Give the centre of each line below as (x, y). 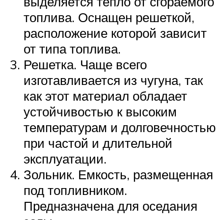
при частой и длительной (98, 143)
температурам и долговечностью (120, 127)
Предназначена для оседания (110, 206)
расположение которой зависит (115, 33)
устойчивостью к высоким (100, 112)
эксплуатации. (65, 159)
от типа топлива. (72, 49)
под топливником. (75, 190)
